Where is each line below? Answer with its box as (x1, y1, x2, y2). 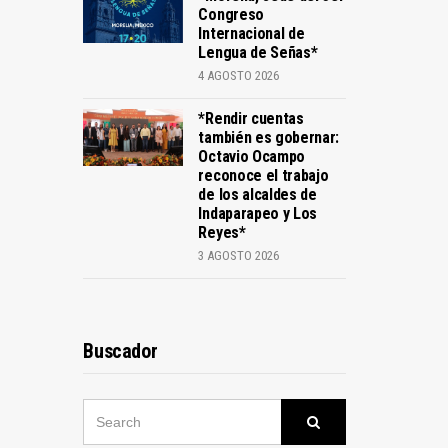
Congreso (198, 5, 264, 24)
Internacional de (198, 24, 305, 43)
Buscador (83, 339, 158, 363)
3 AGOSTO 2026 (198, 248, 280, 263)
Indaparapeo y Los (198, 204, 318, 223)
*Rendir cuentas (198, 109, 304, 128)
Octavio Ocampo (198, 147, 306, 166)
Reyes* (198, 223, 250, 242)
